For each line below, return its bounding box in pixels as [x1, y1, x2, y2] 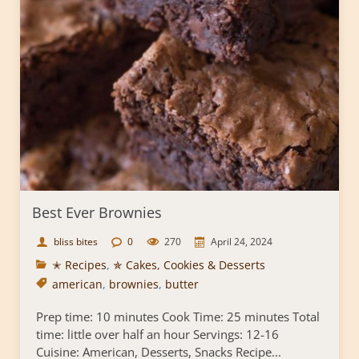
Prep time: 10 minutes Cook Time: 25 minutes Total [36, 309, 320, 325]
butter [165, 276, 199, 292]
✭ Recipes [52, 257, 107, 273]
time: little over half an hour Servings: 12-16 [36, 326, 279, 343]
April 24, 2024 [211, 235, 272, 249]
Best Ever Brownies [32, 203, 162, 223]
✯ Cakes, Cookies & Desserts [113, 257, 265, 273]
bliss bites [54, 235, 98, 249]
